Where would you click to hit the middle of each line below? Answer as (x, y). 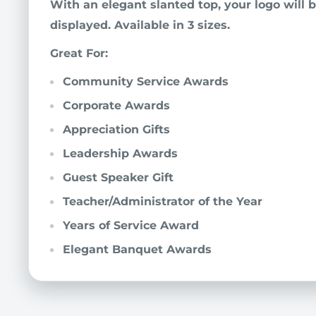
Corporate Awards (116, 106)
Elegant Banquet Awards (137, 250)
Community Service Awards (146, 82)
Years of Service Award (131, 226)
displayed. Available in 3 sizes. (142, 25)
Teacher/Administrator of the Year (163, 202)
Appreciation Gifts (116, 130)
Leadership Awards (120, 154)
